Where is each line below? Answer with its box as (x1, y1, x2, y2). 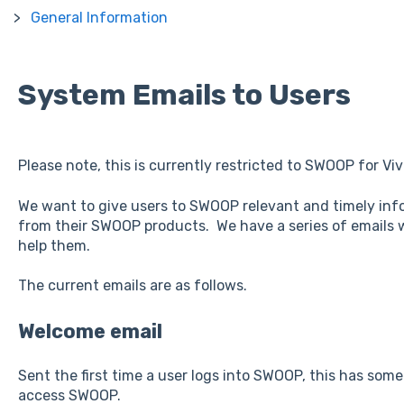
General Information (30, 8, 168, 26)
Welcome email (17, 318, 162, 344)
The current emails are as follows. (17, 277, 247, 295)
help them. (17, 236, 90, 254)
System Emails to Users (17, 77, 351, 112)
